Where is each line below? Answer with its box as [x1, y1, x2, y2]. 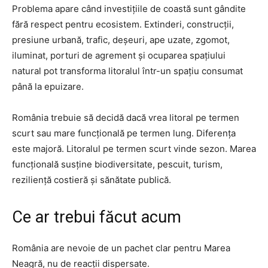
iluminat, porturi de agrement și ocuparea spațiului [12, 49, 226, 61]
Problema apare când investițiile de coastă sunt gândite [12, 2, 246, 14]
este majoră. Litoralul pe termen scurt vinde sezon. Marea [12, 142, 256, 154]
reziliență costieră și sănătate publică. [12, 173, 171, 185]
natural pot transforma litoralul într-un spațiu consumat [12, 65, 243, 77]
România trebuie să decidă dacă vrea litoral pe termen [12, 111, 239, 123]
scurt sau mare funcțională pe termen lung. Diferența [12, 127, 236, 139]
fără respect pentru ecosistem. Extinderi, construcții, [12, 18, 234, 30]
